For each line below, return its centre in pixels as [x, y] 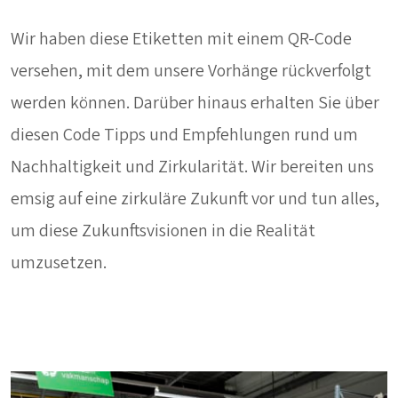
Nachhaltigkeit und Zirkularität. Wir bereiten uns [192, 167]
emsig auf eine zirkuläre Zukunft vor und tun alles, [195, 199]
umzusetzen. [59, 263]
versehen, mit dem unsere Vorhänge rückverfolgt [191, 72]
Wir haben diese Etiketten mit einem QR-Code [181, 40]
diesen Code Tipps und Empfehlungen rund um [184, 135]
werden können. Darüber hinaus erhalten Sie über [195, 103]
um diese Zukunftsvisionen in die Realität [163, 231]
